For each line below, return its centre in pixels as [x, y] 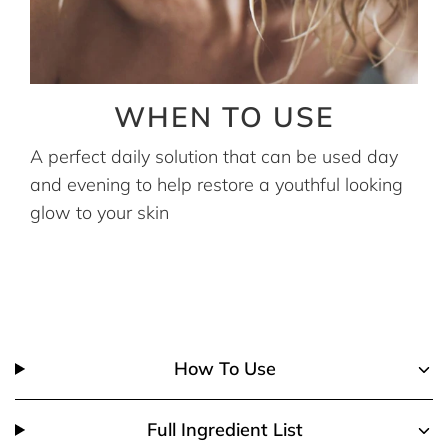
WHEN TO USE [224, 116]
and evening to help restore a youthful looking [216, 184]
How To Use [224, 368]
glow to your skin [99, 212]
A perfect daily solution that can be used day [214, 156]
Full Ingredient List [224, 429]
